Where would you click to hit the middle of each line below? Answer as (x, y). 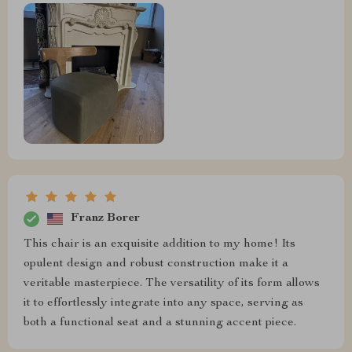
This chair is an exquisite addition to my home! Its (159, 244)
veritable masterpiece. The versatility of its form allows (172, 283)
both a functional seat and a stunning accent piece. (160, 323)
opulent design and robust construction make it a (156, 264)
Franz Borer (105, 219)
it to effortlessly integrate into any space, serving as (163, 303)
